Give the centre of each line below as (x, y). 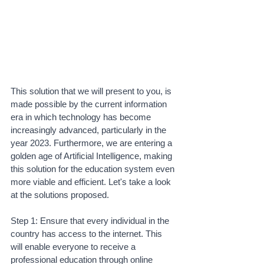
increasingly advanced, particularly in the (90, 130)
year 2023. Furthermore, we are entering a (93, 143)
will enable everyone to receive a (74, 247)
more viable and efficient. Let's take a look (92, 182)
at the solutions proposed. (61, 195)
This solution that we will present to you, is (92, 91)
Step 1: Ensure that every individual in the (91, 221)
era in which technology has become (82, 117)
